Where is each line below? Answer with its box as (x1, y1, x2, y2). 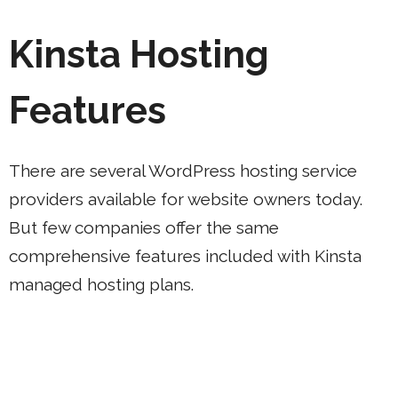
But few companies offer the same (9, 217, 279, 237)
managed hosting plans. (9, 274, 194, 294)
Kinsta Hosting (9, 32, 269, 76)
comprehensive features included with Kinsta (9, 245, 362, 266)
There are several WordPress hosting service (9, 160, 357, 180)
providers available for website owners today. (9, 188, 362, 209)
